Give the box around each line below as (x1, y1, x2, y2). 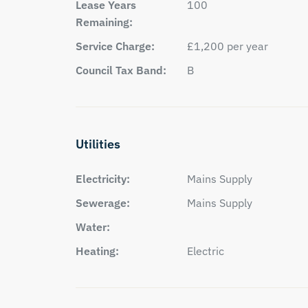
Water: (75, 220, 110, 234)
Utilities (75, 136, 120, 152)
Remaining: (75, 15, 133, 29)
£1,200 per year (187, 39, 268, 53)
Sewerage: (75, 196, 130, 210)
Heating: (75, 244, 119, 258)
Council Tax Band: (75, 63, 166, 77)
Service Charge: (75, 39, 155, 53)
